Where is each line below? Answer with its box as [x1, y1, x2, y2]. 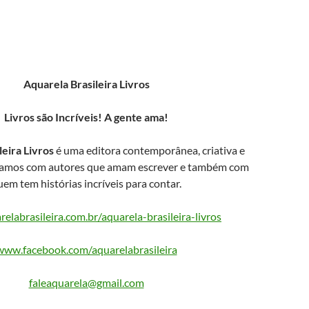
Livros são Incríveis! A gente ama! [4, 110, 168, 123]
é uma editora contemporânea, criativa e [54, 143, 245, 157]
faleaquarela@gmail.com [28, 276, 144, 289]
